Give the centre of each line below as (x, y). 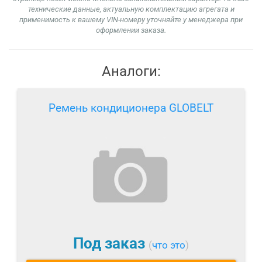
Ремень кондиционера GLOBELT (131, 108)
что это (169, 245)
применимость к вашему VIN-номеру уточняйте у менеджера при (131, 20)
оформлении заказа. (131, 30)
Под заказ (111, 244)
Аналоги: (131, 72)
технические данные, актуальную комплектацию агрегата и (131, 9)
